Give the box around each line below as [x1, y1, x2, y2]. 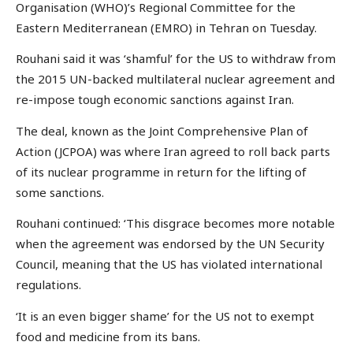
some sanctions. [16, 184, 104, 200]
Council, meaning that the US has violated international [16, 256, 322, 273]
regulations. [16, 277, 81, 293]
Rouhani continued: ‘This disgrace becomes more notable [16, 215, 335, 232]
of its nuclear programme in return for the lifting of [16, 163, 307, 180]
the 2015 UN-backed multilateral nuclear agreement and [16, 71, 335, 87]
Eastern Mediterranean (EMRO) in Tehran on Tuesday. [16, 19, 317, 35]
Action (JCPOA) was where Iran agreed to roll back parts [16, 143, 330, 159]
